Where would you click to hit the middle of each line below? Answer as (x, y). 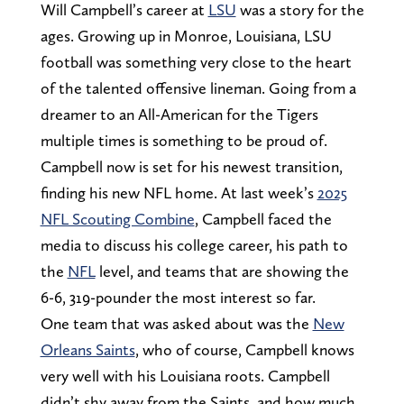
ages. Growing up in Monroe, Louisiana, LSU (186, 35)
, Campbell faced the (263, 218)
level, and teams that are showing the (222, 271)
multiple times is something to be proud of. (184, 140)
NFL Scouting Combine (117, 218)
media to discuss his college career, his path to (194, 244)
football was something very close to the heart (196, 61)
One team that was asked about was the (176, 323)
